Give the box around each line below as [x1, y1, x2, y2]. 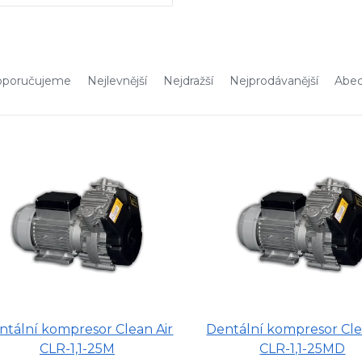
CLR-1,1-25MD [259, 341, 346, 357]
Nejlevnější [87, 73, 147, 88]
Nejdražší [163, 73, 213, 88]
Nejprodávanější [229, 73, 318, 88]
